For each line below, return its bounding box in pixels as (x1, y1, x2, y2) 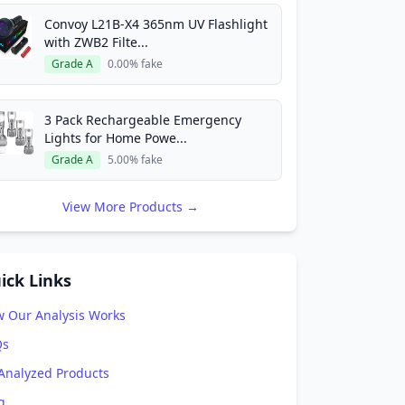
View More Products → (61, 198, 199, 215)
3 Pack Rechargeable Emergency (44, 111, 241, 128)
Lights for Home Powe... (44, 129, 187, 146)
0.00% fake (108, 56, 163, 71)
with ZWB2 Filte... (44, 33, 148, 51)
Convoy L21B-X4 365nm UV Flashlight (44, 15, 268, 33)
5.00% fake (108, 152, 163, 167)
